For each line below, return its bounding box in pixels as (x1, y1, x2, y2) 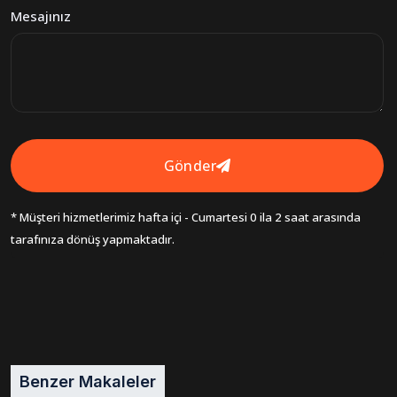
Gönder (163, 155, 216, 175)
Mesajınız (11, 6, 71, 25)
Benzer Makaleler (19, 371, 156, 391)
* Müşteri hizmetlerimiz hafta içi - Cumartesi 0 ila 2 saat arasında (11, 208, 361, 225)
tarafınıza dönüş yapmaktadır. (11, 230, 175, 247)
